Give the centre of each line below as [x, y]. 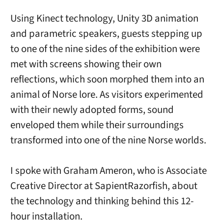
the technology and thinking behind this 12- [102, 201]
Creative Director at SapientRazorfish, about [104, 186]
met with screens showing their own [86, 64]
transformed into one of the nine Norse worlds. [108, 140]
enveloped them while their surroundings [97, 125]
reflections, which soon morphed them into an [107, 79]
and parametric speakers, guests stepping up [106, 33]
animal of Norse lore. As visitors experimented [107, 94]
